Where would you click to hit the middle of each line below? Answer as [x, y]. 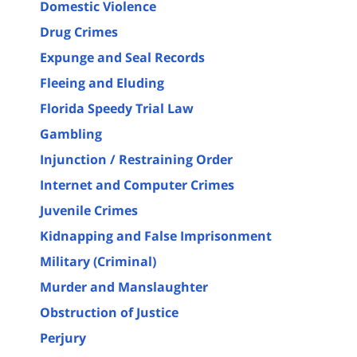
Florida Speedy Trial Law [117, 108]
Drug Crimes [79, 31]
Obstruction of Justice [109, 312]
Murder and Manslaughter [124, 286]
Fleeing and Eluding [102, 82]
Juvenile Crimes [89, 210]
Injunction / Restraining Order [136, 159]
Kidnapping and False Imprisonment [156, 235]
